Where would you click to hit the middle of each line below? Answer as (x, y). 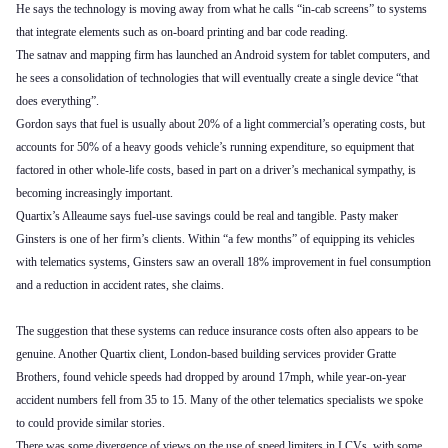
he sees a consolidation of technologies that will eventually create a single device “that (217, 77)
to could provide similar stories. (90, 422)
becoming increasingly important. (94, 192)
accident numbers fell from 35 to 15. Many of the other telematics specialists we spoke (219, 399)
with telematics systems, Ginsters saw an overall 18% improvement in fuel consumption (223, 261)
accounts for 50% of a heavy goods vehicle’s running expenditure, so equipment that (215, 146)
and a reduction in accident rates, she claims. (120, 284)
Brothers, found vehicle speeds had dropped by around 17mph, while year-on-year (211, 376)
